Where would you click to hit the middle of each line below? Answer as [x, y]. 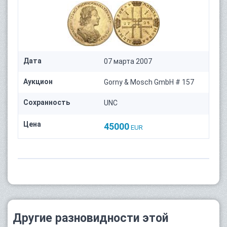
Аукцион [38, 81]
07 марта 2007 [128, 61]
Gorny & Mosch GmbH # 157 [149, 82]
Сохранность [47, 102]
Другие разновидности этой [90, 218]
